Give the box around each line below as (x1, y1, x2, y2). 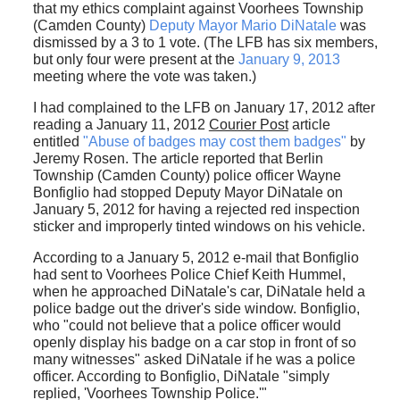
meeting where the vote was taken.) (32, 68, 256, 84)
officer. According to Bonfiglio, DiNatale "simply (32, 368, 329, 384)
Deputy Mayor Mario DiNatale (148, 17, 337, 33)
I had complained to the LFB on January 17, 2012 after (32, 99, 375, 115)
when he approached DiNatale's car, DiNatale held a (32, 283, 365, 299)
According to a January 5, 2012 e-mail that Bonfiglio (32, 249, 359, 265)
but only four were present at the (32, 51, 238, 67)
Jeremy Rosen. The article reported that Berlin (32, 150, 323, 166)
